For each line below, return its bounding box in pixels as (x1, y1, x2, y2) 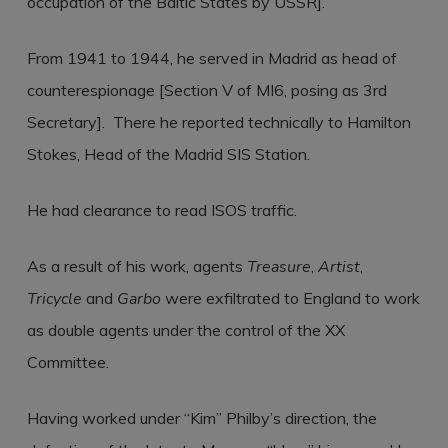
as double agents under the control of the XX (26, 320, 345, 340)
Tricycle (26, 288, 82, 310)
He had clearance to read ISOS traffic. (26, 200, 297, 220)
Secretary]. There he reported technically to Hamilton (26, 112, 411, 132)
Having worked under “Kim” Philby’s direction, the (26, 408, 377, 428)
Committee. (26, 352, 109, 372)
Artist (317, 256, 360, 278)
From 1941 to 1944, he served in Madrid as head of (26, 48, 397, 68)
